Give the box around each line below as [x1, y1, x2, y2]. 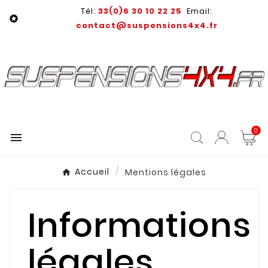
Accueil [75, 166, 109, 178]
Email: [182, 5, 212, 17]
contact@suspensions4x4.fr [75, 20, 218, 31]
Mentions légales [125, 166, 206, 178]
